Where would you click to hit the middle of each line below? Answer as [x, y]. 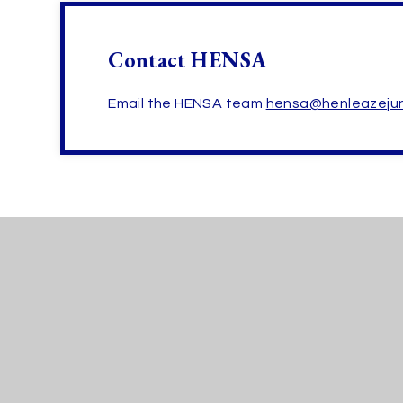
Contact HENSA [188, 59]
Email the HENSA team [187, 103]
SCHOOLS [263, 361]
